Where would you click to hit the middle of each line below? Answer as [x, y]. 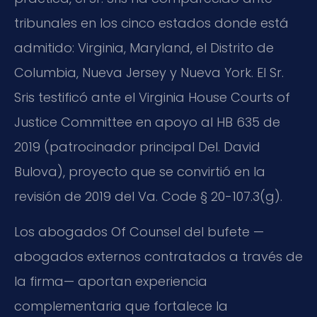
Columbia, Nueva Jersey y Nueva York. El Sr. [149, 73]
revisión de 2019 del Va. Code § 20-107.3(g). [148, 197]
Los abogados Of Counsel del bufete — [139, 231]
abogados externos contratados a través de [158, 256]
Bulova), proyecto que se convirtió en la [140, 172]
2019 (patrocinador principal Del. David [137, 147]
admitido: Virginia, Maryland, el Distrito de [144, 48]
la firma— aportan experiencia [111, 281]
